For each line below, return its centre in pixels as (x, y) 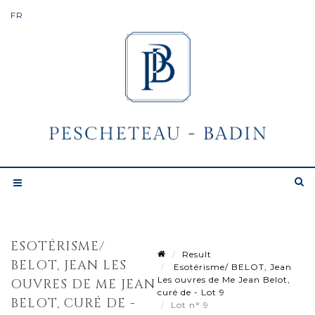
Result (197, 254)
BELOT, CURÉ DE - (73, 303)
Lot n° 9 (191, 304)
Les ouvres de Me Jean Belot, (224, 279)
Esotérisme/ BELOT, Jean (231, 266)
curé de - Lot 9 (191, 292)
